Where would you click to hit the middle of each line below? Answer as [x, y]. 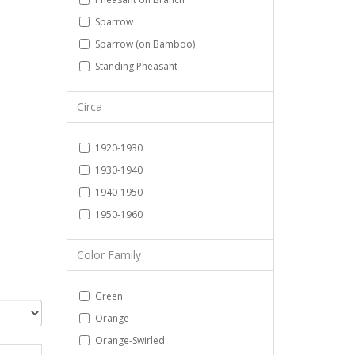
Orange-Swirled [130, 340]
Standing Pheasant [136, 66]
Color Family [109, 254]
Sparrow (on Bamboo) [145, 44]
